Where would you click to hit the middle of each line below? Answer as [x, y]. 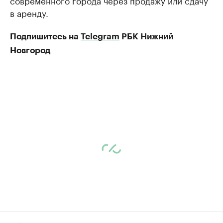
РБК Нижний [146, 36]
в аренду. [29, 12]
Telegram [100, 36]
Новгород [30, 50]
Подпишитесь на [45, 36]
